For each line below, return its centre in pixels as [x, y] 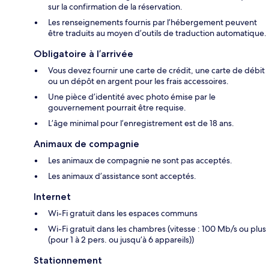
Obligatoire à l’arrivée [83, 53]
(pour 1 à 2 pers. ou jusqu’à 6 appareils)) [121, 239]
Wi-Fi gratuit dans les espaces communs [123, 213]
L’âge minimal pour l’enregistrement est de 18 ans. [141, 123]
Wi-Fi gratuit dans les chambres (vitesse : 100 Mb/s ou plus [157, 228]
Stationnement [68, 260]
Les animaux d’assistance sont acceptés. [122, 176]
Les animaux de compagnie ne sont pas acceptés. [140, 160]
